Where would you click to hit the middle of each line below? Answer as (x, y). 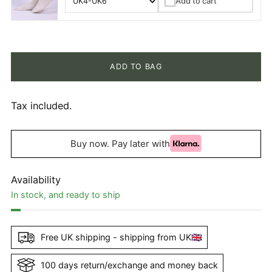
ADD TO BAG (136, 66)
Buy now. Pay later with (121, 144)
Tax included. (41, 105)
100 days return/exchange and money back (129, 265)
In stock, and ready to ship (66, 194)
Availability (36, 179)
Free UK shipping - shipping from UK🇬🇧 (121, 237)
